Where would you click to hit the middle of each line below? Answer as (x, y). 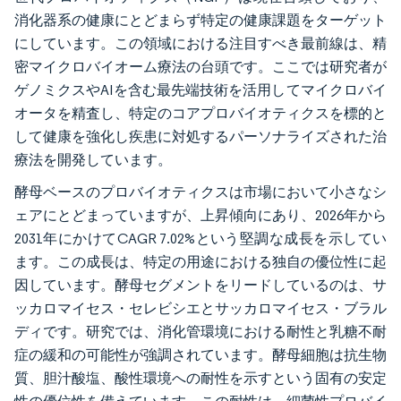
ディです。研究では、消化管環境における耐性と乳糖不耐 (200, 332)
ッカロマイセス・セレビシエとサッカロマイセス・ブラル (200, 308)
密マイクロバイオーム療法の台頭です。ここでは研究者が (200, 67)
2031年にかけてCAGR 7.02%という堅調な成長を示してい (200, 239)
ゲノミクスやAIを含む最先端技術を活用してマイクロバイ (200, 90)
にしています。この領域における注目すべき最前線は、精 (200, 43)
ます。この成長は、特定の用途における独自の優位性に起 (200, 262)
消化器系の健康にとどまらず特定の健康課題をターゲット (200, 20)
